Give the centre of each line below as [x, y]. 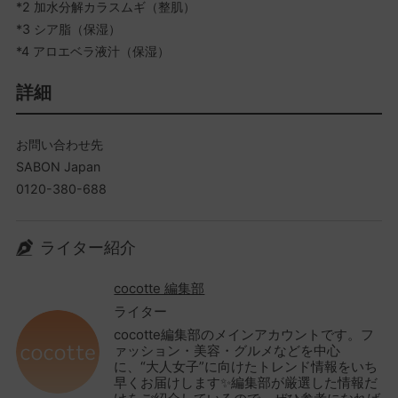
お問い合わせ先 [59, 145]
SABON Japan [58, 167]
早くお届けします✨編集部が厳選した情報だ [246, 383]
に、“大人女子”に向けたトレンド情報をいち [246, 367]
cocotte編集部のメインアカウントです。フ [244, 335]
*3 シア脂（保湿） [68, 29]
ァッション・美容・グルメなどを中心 [227, 351]
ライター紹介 [88, 248]
